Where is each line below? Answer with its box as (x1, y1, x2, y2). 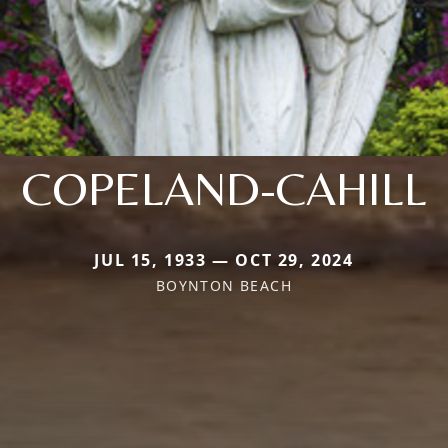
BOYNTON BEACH (155, 275, 293, 295)
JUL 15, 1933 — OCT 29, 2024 (94, 248, 354, 271)
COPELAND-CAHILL (21, 159, 427, 216)
